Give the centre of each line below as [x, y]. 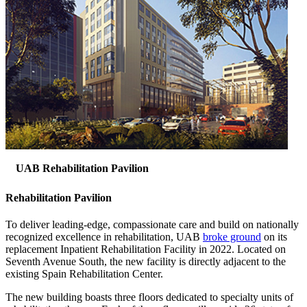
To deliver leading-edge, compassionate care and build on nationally [152, 225]
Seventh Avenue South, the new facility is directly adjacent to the [146, 262]
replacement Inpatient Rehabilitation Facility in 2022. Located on [146, 249]
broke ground [232, 237]
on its [274, 237]
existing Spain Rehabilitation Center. [84, 274]
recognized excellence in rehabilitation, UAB [104, 237]
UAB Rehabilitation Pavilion [82, 168]
